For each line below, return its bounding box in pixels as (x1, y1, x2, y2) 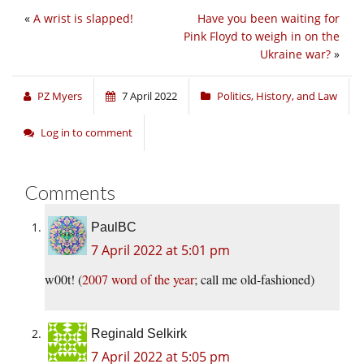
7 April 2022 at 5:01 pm (91, 241, 230, 260)
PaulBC (91, 220, 136, 235)
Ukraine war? (260, 46, 331, 63)
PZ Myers (37, 89, 82, 104)
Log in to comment (41, 125, 132, 141)
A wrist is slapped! (33, 11, 133, 27)
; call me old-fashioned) (194, 271, 314, 288)
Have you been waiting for (197, 11, 340, 27)
